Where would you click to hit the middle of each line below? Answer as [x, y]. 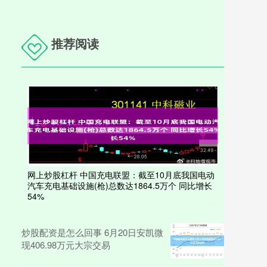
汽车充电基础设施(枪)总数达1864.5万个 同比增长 [120, 185]
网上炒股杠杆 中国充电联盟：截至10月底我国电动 [121, 174]
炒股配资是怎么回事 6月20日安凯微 [92, 232]
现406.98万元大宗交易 [66, 244]
